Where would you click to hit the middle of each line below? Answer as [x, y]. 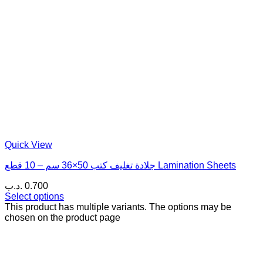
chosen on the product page [63, 218]
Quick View [28, 145]
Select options [34, 197]
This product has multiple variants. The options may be [118, 207]
